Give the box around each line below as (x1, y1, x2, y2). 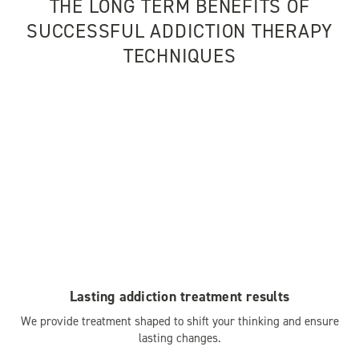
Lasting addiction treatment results (69, 287, 290, 307)
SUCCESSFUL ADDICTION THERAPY (26, 18, 333, 45)
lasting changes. (138, 330, 221, 347)
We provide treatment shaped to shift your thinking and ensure (20, 313, 339, 330)
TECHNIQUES (123, 43, 236, 70)
